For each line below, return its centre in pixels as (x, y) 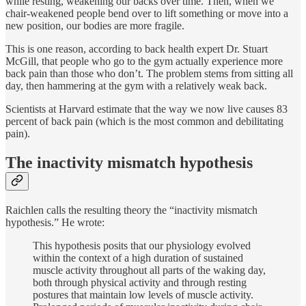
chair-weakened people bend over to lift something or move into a (147, 13)
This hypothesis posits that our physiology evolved (142, 245)
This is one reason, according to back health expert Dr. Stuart (137, 48)
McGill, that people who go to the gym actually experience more (144, 61)
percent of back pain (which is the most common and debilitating (144, 121)
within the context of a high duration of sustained (138, 258)
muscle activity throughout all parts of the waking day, (149, 270)
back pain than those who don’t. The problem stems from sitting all (149, 73)
